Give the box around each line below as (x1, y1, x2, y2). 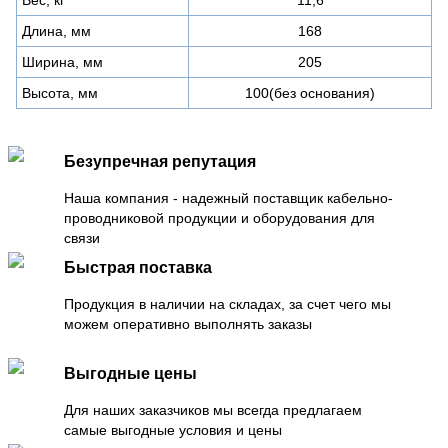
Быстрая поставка (64, 258, 212, 276)
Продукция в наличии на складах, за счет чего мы (64, 295, 391, 312)
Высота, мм (22, 84, 98, 101)
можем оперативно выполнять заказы (64, 315, 312, 332)
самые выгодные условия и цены (64, 421, 282, 438)
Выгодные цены (64, 364, 197, 382)
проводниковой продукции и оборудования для (64, 209, 375, 226)
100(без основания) (245, 84, 375, 101)
